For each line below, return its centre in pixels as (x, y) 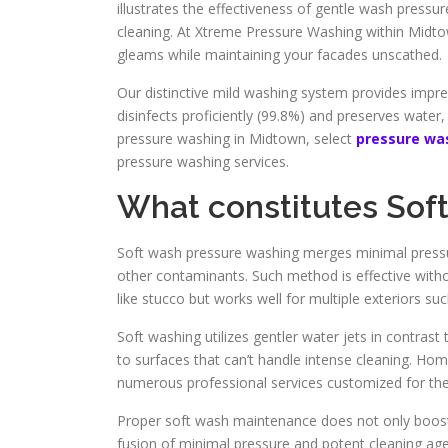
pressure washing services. (203, 161)
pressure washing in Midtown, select (236, 138)
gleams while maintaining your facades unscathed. (279, 54)
